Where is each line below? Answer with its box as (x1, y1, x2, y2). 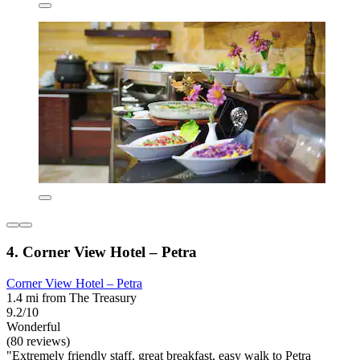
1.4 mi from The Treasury (6, 290, 137, 305)
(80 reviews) (6, 333, 70, 348)
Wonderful (6, 319, 60, 333)
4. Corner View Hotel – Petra (6, 243, 197, 261)
